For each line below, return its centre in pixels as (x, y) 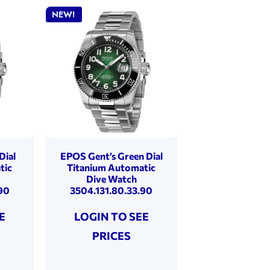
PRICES (111, 235)
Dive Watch (111, 178)
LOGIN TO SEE (111, 216)
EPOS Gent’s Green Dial (111, 155)
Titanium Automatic (111, 167)
